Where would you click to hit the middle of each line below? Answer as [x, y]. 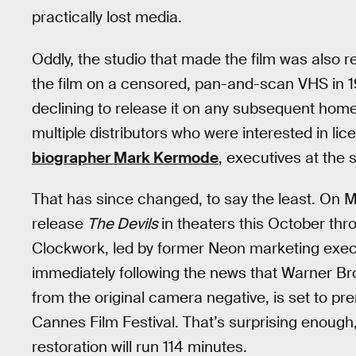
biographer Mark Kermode [125, 157]
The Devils [124, 224]
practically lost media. [107, 17]
